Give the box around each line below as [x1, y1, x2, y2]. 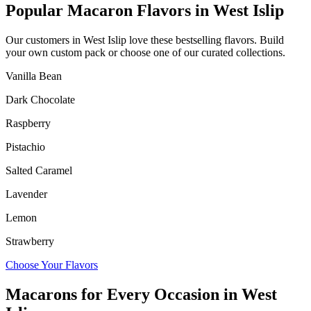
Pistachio [6, 140, 45, 153]
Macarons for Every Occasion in [6, 285, 242, 303]
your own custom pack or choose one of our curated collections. [6, 46, 285, 58]
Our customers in [6, 33, 83, 46]
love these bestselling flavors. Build [126, 33, 284, 46]
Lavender [6, 187, 47, 200]
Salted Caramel [6, 164, 72, 176]
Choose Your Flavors [6, 258, 98, 271]
